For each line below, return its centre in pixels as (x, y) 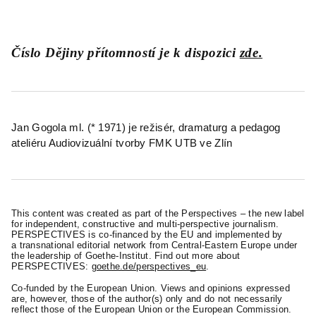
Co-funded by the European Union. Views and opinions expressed (151, 288)
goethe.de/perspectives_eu (149, 266)
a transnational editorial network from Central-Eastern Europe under (154, 245)
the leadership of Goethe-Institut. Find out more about (126, 256)
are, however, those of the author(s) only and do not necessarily (147, 299)
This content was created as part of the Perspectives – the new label (158, 213)
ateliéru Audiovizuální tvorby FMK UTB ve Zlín (122, 143)
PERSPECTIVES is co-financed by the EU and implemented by (147, 235)
